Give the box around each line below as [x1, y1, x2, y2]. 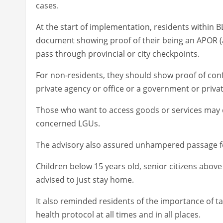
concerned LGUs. [36, 117, 100, 129]
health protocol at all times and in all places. [36, 209, 201, 220]
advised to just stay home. [36, 174, 134, 185]
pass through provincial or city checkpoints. [36, 48, 200, 59]
